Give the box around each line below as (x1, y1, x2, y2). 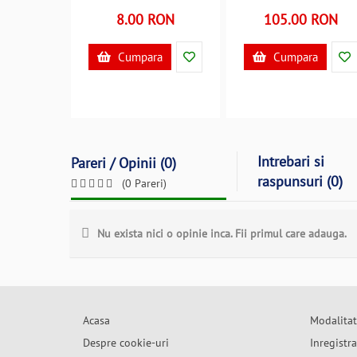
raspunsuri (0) (257, 172, 343, 190)
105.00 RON (264, 10, 339, 29)
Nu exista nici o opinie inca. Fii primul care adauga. (97, 226, 347, 241)
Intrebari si (257, 152, 324, 171)
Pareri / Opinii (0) (71, 154, 176, 172)
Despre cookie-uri (83, 335, 169, 350)
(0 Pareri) (122, 176, 167, 190)
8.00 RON (116, 10, 175, 29)
